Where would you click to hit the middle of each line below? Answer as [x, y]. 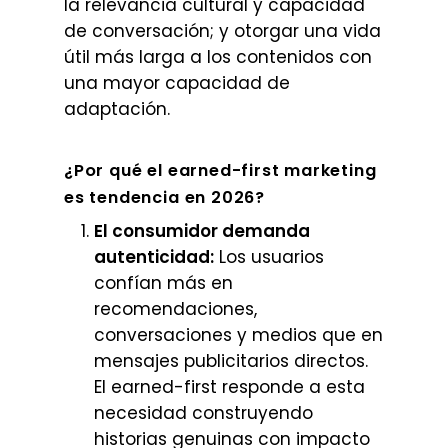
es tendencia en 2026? [165, 197]
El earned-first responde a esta [229, 387]
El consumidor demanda [202, 231]
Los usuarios [269, 257]
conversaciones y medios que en [238, 335]
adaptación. [117, 108]
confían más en [163, 283]
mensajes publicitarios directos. [231, 361]
